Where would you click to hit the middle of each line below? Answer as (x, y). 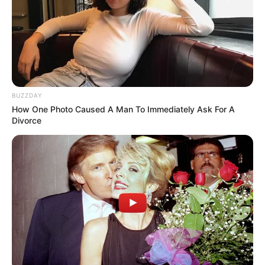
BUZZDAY (27, 96)
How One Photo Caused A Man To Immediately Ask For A (123, 109)
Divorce (27, 121)
